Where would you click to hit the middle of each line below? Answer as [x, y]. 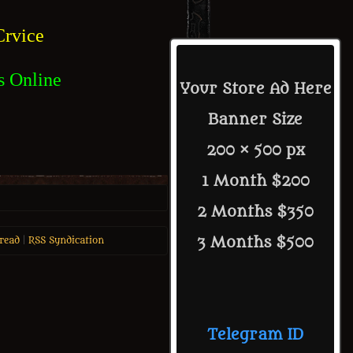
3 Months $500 [255, 243]
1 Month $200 [255, 181]
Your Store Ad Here [255, 89]
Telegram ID [255, 335]
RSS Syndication [66, 240]
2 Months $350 [255, 212]
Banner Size [255, 120]
